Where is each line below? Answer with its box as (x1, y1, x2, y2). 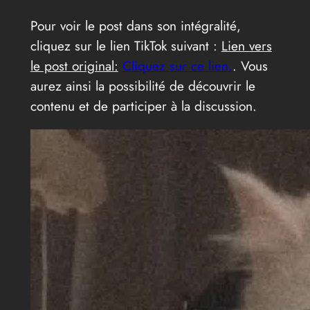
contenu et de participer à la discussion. (30, 95, 257, 116)
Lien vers (221, 35, 272, 55)
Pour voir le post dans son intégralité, (30, 15, 241, 35)
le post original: (30, 55, 118, 75)
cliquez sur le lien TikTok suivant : (30, 35, 221, 55)
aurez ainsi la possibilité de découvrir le (30, 75, 255, 95)
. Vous (232, 55, 268, 75)
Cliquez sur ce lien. (122, 55, 232, 75)
